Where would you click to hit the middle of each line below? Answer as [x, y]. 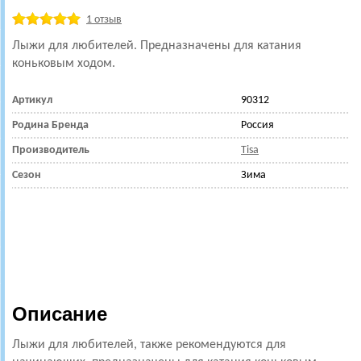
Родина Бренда [50, 125]
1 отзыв [104, 20]
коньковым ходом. [65, 64]
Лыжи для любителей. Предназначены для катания [157, 46]
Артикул [32, 100]
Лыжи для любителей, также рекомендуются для [149, 345]
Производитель [51, 150]
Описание [60, 314]
